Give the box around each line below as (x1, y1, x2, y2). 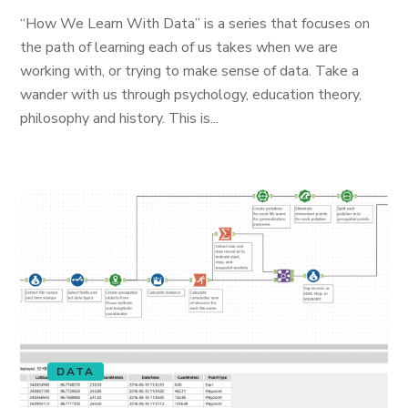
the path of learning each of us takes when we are (20, 37, 339, 57)
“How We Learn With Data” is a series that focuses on (20, 14, 371, 34)
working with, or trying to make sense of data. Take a (20, 61, 360, 81)
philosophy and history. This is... (20, 108, 219, 128)
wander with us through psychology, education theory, (20, 85, 362, 105)
